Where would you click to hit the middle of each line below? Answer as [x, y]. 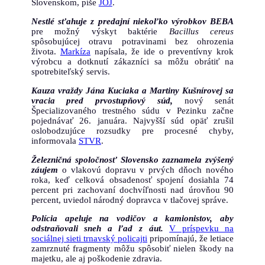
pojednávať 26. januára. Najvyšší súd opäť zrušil [132, 120]
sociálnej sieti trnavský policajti [89, 239]
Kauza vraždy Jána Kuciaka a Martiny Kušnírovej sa [132, 90]
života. [46, 51]
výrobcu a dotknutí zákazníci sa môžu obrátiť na [132, 61]
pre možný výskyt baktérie [100, 31]
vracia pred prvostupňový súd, [102, 100]
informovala [55, 140]
